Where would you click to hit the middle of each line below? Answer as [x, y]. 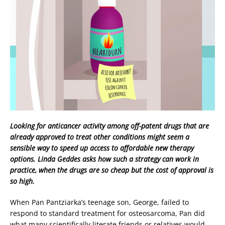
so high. [22, 181]
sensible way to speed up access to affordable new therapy [102, 148]
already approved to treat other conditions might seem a [100, 137]
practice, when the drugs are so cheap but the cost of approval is [112, 170]
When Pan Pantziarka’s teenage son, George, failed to [99, 202]
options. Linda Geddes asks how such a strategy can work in [104, 159]
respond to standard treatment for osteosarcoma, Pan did [107, 213]
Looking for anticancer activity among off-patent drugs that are [109, 126]
